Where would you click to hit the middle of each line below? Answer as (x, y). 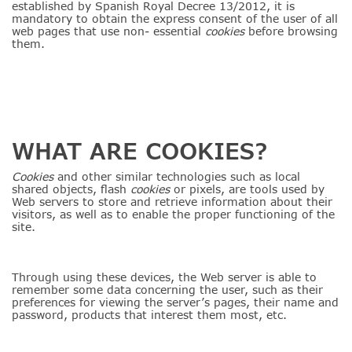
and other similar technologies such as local (179, 176)
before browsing (293, 31)
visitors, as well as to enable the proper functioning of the (173, 214)
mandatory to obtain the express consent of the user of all (175, 18)
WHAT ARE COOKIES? (139, 151)
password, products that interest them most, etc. (149, 315)
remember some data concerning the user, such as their (167, 290)
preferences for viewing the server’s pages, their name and (175, 302)
